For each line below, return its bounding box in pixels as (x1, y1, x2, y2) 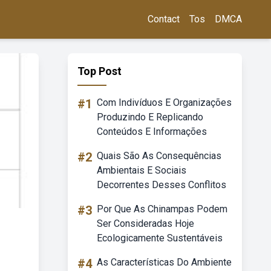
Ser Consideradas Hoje (97, 218, 194, 229)
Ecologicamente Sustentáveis (97, 232, 223, 244)
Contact (148, 13, 180, 25)
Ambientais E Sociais (97, 165, 186, 176)
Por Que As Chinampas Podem (97, 203, 227, 215)
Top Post (77, 65, 122, 77)
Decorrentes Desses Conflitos (97, 179, 226, 191)
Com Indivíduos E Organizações (97, 97, 232, 108)
